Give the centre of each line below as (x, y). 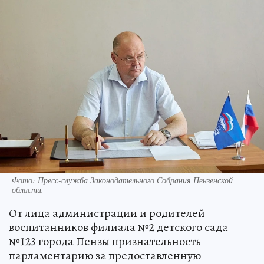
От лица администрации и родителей (107, 213)
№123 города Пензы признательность (105, 242)
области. (28, 190)
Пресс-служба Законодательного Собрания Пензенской (135, 180)
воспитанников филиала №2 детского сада (118, 227)
